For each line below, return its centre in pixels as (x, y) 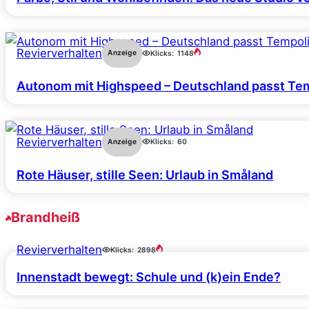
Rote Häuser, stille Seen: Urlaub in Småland (145, 175)
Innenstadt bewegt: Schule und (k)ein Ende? (149, 277)
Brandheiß (46, 217)
